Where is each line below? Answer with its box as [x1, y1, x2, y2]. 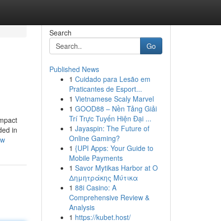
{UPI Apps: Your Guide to [74, 143, 153, 153]
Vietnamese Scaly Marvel [74, 94, 154, 104]
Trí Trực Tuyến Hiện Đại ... [69, 113, 151, 123]
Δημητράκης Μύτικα [69, 173, 138, 183]
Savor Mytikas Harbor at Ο [74, 163, 158, 173]
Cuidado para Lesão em [74, 74, 150, 84]
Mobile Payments [69, 153, 123, 163]
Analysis [69, 202, 95, 212]
